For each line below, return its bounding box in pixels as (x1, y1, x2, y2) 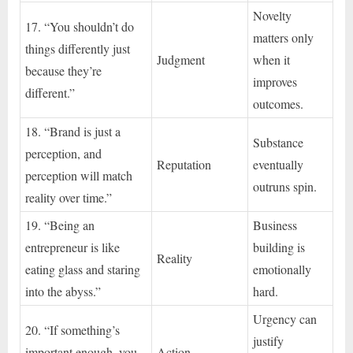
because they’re (25, 61, 102, 79)
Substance (253, 133, 304, 150)
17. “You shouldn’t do (25, 17, 135, 35)
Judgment (157, 50, 206, 68)
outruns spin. (253, 177, 318, 195)
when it (253, 50, 291, 68)
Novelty (253, 6, 292, 24)
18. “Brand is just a (25, 122, 121, 139)
